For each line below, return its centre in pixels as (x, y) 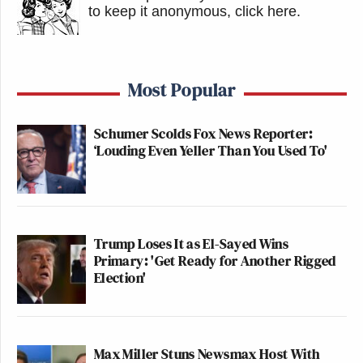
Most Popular (182, 90)
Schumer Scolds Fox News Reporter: (203, 133)
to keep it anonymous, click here (192, 11)
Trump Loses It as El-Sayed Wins (192, 243)
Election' (120, 278)
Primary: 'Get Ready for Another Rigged (215, 261)
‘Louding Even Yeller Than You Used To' (211, 150)
